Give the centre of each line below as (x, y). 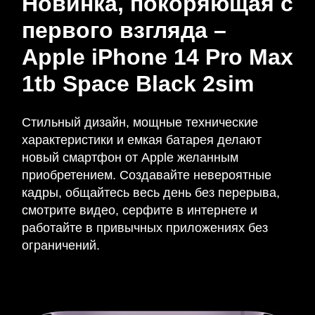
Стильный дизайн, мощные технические (140, 122)
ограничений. (61, 245)
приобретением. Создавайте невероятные (147, 175)
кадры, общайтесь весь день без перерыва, (151, 193)
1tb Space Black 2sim (138, 84)
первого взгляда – (124, 30)
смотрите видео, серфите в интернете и (140, 210)
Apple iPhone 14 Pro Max (157, 57)
